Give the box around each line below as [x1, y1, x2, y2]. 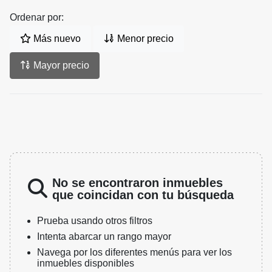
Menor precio [115, 33, 174, 44]
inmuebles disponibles [37, 258, 134, 269]
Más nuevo [31, 33, 81, 44]
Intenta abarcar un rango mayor [37, 231, 171, 242]
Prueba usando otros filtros [37, 216, 152, 226]
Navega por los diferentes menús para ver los [37, 247, 232, 258]
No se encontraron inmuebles [52, 176, 223, 190]
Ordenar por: [10, 12, 64, 23]
